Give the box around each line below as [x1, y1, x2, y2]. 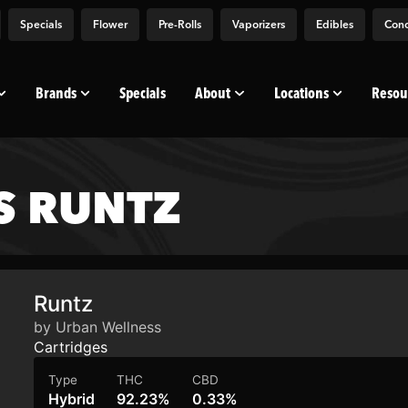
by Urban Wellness [34, 318, 162, 336]
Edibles [316, 17, 353, 31]
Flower [93, 17, 127, 31]
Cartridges [34, 338, 108, 356]
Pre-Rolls [158, 17, 201, 31]
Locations [273, 84, 329, 102]
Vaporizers [232, 17, 285, 31]
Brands [36, 84, 77, 102]
